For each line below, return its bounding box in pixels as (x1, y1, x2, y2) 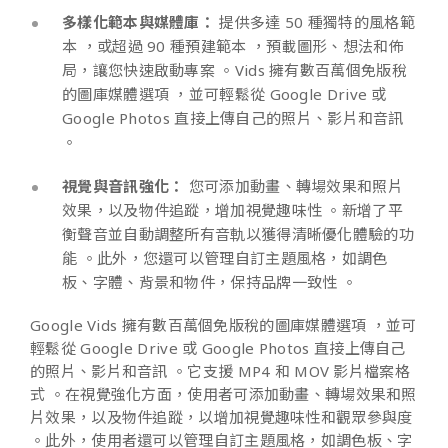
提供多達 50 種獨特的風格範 (215, 11, 415, 32)
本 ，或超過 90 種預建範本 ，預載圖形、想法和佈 (62, 35, 404, 56)
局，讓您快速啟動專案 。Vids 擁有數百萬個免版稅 (62, 59, 407, 80)
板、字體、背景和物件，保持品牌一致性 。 (62, 271, 366, 292)
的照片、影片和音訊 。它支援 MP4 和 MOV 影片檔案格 (30, 360, 410, 381)
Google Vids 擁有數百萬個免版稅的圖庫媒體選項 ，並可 (30, 314, 417, 335)
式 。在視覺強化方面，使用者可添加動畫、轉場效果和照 (30, 383, 417, 404)
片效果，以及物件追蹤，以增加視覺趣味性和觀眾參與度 (30, 406, 413, 427)
